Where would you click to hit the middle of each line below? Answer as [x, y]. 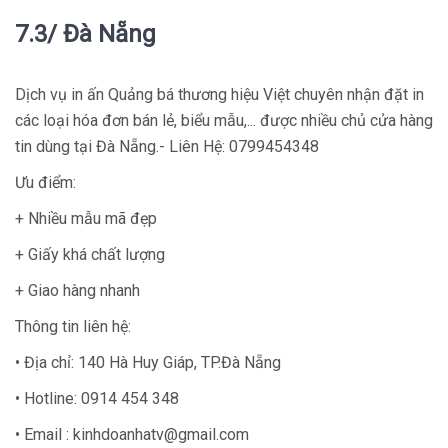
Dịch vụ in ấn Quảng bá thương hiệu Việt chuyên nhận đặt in [219, 94]
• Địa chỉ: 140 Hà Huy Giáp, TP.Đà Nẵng [148, 362]
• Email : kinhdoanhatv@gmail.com [132, 434]
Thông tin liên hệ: [73, 326]
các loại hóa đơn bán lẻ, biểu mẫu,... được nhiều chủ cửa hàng [224, 120]
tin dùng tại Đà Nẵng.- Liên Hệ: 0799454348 [167, 146]
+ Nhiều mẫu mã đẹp [86, 218]
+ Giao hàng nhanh [77, 290]
